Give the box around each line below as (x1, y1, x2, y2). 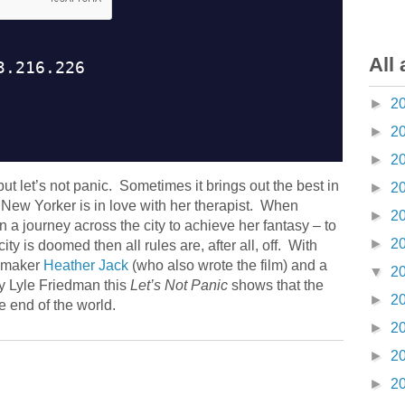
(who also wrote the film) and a (128, 258, 327, 273)
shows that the (228, 278, 324, 293)
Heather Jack (43, 258, 128, 273)
